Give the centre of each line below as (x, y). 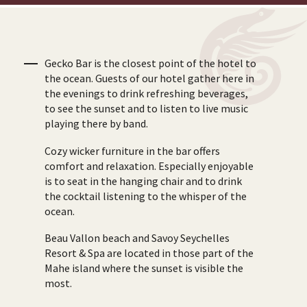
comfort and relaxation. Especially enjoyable (149, 165)
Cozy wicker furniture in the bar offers (132, 150)
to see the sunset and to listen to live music (146, 109)
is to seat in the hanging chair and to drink (143, 181)
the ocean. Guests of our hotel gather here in (149, 78)
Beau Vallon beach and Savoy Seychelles (137, 238)
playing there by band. (96, 124)
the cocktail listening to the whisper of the (146, 196)
